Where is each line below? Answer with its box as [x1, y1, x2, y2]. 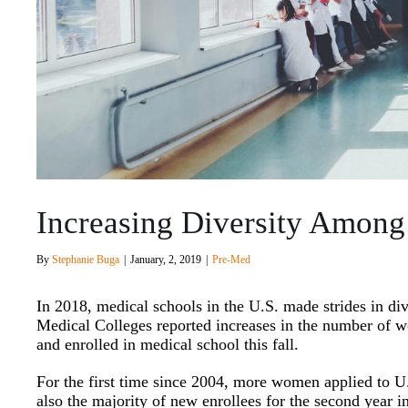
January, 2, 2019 [130, 253, 202, 267]
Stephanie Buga [52, 253, 120, 267]
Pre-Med [212, 253, 251, 267]
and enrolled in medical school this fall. [36, 335, 300, 354]
